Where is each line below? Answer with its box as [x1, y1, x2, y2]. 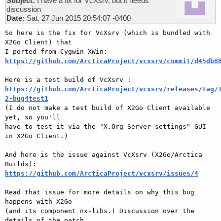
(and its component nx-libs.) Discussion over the [5, 207, 194, 215]
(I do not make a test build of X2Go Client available [5, 104, 210, 111]
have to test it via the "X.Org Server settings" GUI [5, 122, 206, 130]
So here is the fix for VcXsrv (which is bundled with [5, 29, 210, 37]
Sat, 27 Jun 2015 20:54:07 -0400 [25, 13, 131, 22]
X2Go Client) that [5, 38, 72, 46]
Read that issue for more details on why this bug [5, 188, 194, 196]
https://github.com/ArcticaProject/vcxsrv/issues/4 [5, 169, 198, 177]
